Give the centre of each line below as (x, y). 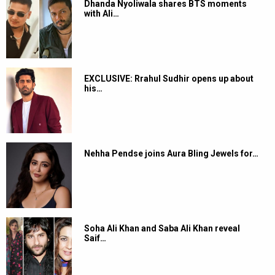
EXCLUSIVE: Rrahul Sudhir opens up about (169, 78)
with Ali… (102, 13)
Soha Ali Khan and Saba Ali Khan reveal (162, 228)
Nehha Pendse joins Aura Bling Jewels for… (171, 153)
